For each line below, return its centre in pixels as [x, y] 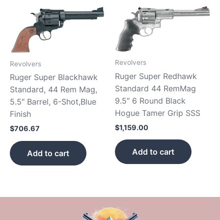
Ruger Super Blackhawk [54, 77]
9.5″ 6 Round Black [150, 100]
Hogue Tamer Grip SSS [158, 113]
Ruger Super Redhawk [156, 76]
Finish [20, 114]
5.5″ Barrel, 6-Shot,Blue [53, 102]
